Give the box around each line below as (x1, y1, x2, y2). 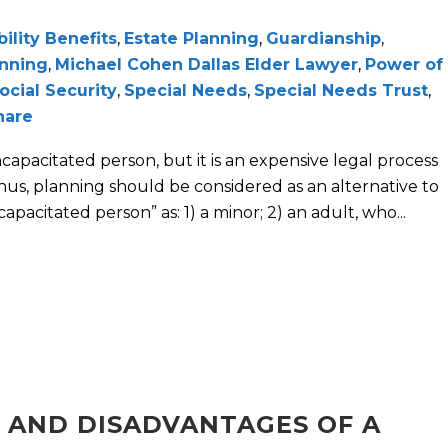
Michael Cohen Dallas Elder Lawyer (55, 55, 358, 75)
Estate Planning (124, 29, 259, 49)
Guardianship (266, 29, 381, 49)
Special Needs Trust (254, 81, 428, 101)
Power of (365, 55, 443, 75)
